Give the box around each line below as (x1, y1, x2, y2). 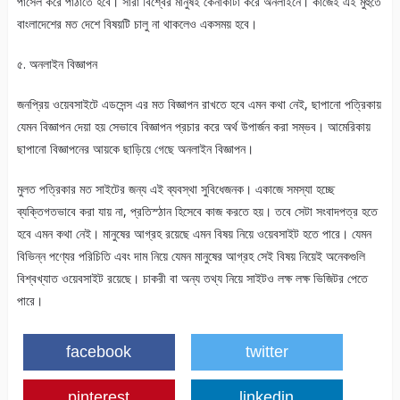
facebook (66, 343, 132, 362)
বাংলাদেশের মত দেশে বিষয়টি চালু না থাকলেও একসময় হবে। (16, 15, 257, 33)
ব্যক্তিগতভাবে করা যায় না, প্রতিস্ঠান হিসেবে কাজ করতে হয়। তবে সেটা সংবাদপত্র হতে (16, 203, 378, 221)
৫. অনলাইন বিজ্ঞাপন (16, 55, 97, 73)
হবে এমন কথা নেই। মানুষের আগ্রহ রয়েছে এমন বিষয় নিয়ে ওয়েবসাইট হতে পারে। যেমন (16, 225, 371, 243)
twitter (245, 343, 288, 362)
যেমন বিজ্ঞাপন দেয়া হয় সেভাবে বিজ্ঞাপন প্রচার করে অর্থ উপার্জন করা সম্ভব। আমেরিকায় (16, 118, 371, 136)
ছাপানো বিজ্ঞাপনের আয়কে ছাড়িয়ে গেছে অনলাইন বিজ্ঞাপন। (16, 140, 254, 158)
